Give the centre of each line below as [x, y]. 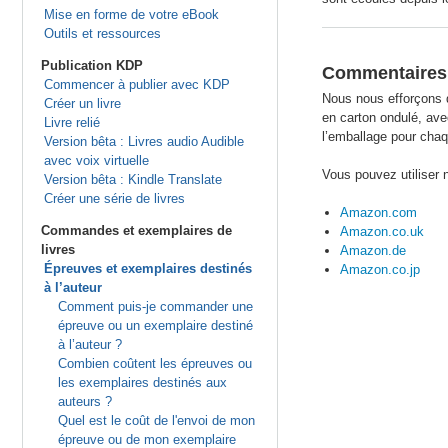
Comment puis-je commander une [155, 306]
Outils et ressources [102, 33]
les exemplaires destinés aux [142, 382]
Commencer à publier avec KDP [136, 84]
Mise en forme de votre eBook [131, 14]
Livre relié [71, 122]
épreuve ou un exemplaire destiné [155, 325]
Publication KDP [92, 65]
